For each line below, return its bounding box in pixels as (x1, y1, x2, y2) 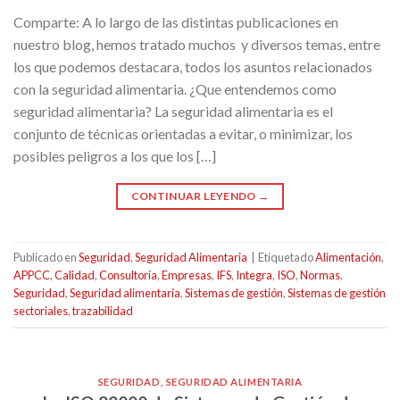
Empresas (162, 268, 212, 283)
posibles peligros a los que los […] (13, 146, 216, 164)
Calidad (54, 268, 95, 283)
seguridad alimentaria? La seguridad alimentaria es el (13, 102, 333, 120)
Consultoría (99, 268, 157, 283)
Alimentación (315, 250, 381, 265)
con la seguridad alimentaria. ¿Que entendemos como (13, 79, 337, 97)
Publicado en (13, 250, 79, 265)
